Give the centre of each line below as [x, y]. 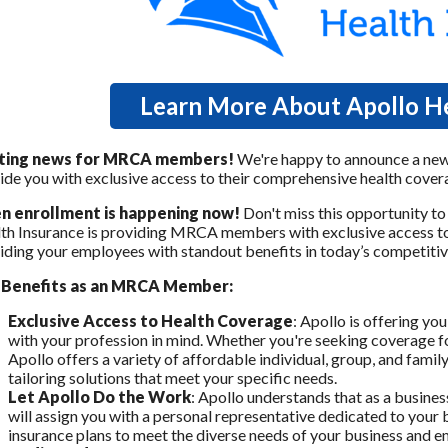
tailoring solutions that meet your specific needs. [172, 378]
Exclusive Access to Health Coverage [150, 321]
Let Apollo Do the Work [99, 397]
